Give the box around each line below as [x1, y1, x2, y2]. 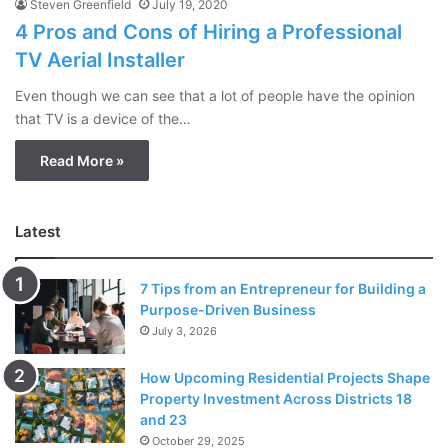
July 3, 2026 [152, 324, 217, 339]
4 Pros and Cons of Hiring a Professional [15, 20, 402, 45]
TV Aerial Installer [15, 48, 185, 73]
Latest [15, 222, 61, 242]
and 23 [140, 411, 187, 429]
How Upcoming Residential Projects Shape [140, 369, 430, 387]
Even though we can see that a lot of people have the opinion [15, 87, 415, 105]
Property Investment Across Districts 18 [140, 390, 412, 408]
